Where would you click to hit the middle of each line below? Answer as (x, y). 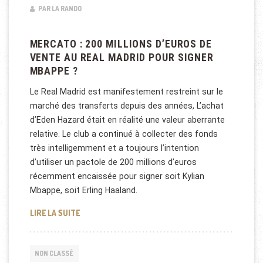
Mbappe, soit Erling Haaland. (83, 190)
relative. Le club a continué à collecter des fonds (124, 134)
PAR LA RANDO (59, 9)
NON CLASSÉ (54, 253)
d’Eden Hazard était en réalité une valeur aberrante (127, 120)
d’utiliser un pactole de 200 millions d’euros (113, 162)
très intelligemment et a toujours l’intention (114, 148)
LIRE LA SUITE (55, 213)
